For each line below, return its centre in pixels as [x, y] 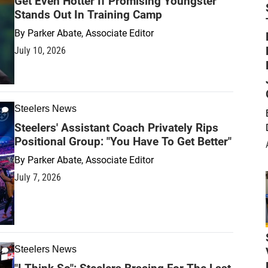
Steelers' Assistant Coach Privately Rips [116, 128]
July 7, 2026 [38, 178]
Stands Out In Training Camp [88, 15]
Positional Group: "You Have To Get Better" [123, 142]
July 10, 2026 [40, 51]
